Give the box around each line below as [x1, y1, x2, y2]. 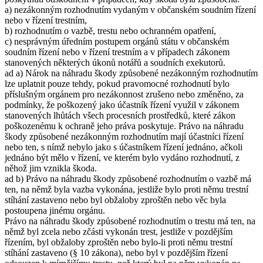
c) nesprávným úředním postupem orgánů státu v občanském [5, 36, 229, 46]
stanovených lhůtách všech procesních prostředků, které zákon [5, 110, 235, 120]
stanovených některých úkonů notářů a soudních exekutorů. [5, 57, 225, 68]
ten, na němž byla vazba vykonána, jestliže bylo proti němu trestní [5, 184, 248, 194]
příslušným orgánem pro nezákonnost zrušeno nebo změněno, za [5, 89, 244, 99]
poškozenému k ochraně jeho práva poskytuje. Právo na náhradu [5, 120, 244, 131]
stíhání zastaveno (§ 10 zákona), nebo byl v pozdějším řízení [5, 247, 228, 258]
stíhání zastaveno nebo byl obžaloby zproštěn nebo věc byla [5, 194, 226, 205]
